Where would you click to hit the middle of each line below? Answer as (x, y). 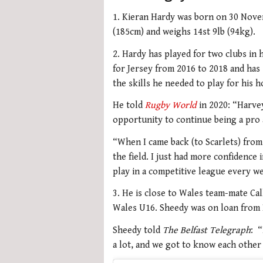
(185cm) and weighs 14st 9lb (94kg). (184, 32)
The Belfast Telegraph (207, 230)
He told (129, 106)
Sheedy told (138, 230)
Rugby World (171, 106)
